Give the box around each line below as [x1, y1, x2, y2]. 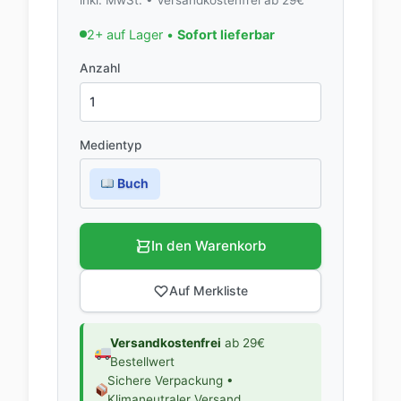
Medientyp [80, 137, 141, 152]
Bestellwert [110, 354, 175, 370]
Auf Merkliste [169, 283, 248, 299]
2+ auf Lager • [87, 26, 177, 42]
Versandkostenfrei [110, 336, 221, 351]
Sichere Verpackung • [107, 373, 235, 388]
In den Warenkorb [150, 237, 267, 255]
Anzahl [80, 60, 120, 75]
